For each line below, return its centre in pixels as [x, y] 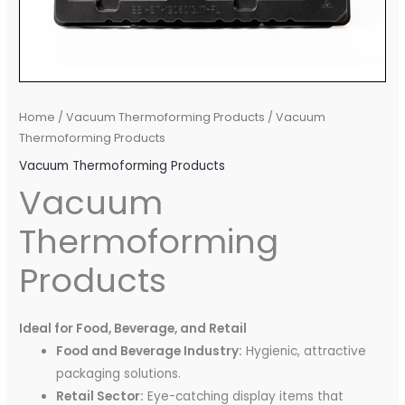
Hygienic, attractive [305, 351]
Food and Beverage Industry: [150, 351]
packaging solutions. [119, 373]
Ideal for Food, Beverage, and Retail [133, 328]
